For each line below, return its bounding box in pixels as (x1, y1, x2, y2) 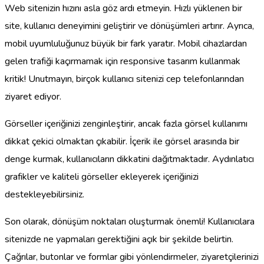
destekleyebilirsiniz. (5, 188, 84, 202)
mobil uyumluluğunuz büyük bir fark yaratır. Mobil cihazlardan (5, 37, 247, 51)
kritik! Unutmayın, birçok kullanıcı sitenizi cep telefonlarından (5, 72, 244, 86)
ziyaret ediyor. (5, 90, 61, 104)
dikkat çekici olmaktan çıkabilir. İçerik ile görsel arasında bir (5, 135, 239, 148)
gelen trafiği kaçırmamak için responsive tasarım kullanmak (5, 55, 240, 68)
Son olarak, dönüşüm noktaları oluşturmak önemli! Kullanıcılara (5, 215, 255, 229)
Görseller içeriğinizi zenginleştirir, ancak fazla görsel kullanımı (5, 117, 247, 131)
